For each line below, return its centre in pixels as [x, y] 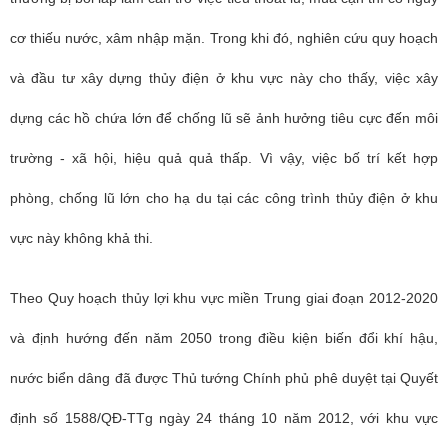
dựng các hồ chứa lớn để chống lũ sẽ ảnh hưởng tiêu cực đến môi [224, 118]
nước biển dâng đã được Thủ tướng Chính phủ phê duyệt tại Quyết [224, 378]
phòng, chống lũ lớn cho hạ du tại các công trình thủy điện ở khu [224, 198]
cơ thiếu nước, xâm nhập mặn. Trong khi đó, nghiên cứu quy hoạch [224, 38]
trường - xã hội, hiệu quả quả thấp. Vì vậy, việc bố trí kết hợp [224, 158]
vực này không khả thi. [81, 238]
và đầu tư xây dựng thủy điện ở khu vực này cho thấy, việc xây [224, 78]
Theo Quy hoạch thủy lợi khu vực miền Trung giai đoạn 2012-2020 [224, 298]
